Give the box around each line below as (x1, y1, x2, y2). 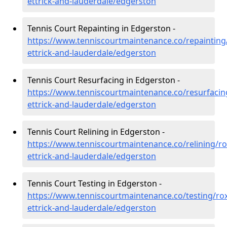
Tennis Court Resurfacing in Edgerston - (27, 74, 180, 86)
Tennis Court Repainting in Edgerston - (27, 23, 175, 34)
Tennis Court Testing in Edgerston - (27, 178, 162, 189)
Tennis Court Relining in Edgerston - (27, 126, 165, 137)
